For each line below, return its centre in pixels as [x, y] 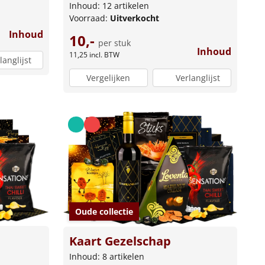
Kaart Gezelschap [120, 241]
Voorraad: [89, 18]
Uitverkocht [134, 18]
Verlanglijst [198, 77]
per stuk [114, 43]
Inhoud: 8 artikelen [106, 256]
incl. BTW [104, 55]
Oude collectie [104, 211]
